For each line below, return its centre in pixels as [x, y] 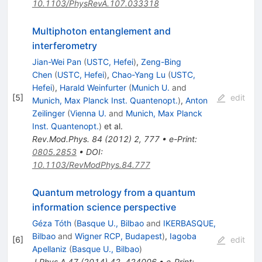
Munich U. [150, 88]
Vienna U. [88, 113]
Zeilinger [48, 113]
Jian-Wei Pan [56, 62]
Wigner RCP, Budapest [118, 236]
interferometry [64, 46]
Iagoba [183, 236]
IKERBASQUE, [189, 223]
